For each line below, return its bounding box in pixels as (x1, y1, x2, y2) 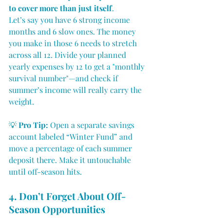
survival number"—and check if (9, 73, 120, 84)
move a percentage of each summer (9, 143, 134, 154)
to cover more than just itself (9, 3, 112, 14)
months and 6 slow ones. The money (9, 26, 138, 37)
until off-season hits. (9, 166, 82, 177)
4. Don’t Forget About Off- (9, 189, 126, 203)
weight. (9, 96, 34, 107)
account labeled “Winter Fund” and (9, 131, 134, 142)
